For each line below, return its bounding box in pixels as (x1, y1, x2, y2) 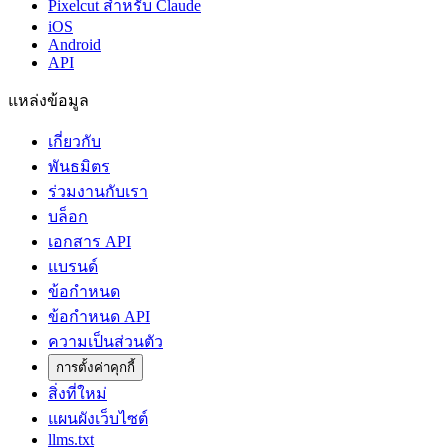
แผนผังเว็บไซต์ (48, 409, 148, 427)
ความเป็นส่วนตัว (48, 332, 163, 350)
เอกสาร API (48, 232, 131, 250)
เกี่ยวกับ (48, 132, 101, 150)
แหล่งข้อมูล (8, 91, 89, 109)
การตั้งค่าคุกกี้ (56, 359, 135, 375)
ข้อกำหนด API (48, 307, 150, 325)
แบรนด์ (48, 257, 98, 275)
